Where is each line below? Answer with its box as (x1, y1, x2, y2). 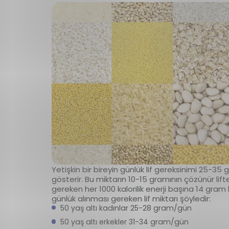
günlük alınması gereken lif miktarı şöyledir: (51, 193, 211, 204)
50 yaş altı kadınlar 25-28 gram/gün (60, 202, 192, 213)
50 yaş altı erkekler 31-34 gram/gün (60, 217, 189, 227)
